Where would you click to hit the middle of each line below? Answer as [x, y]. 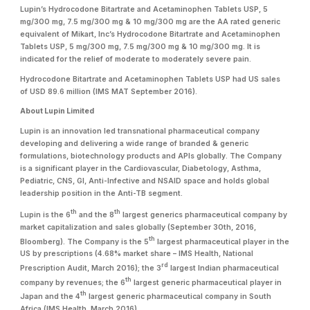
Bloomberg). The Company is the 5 [85, 241]
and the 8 [96, 215]
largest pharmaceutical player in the [222, 241]
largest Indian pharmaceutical [224, 268]
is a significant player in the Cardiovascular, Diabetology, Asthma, [141, 168]
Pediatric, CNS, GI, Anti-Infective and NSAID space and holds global [145, 181]
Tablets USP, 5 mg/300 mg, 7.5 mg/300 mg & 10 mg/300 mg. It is [140, 47]
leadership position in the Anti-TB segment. [102, 193]
